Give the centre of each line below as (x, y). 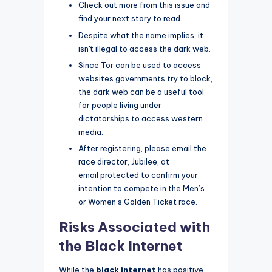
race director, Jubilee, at (124, 161)
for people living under (120, 105)
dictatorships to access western (141, 118)
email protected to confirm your (138, 175)
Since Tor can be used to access (140, 65)
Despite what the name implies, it (141, 35)
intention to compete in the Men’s (141, 188)
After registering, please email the (142, 148)
